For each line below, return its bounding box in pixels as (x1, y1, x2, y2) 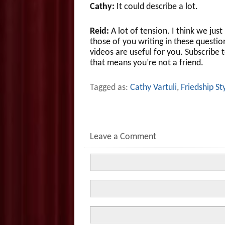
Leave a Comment (89, 132, 156, 142)
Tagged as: (89, 83, 130, 93)
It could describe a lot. (114, 2, 198, 12)
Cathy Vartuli (130, 83, 177, 93)
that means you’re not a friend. (89, 58, 203, 68)
